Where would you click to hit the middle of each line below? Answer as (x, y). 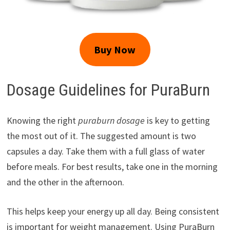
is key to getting (177, 121)
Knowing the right (42, 121)
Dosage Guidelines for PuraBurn (108, 90)
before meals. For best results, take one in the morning (112, 167)
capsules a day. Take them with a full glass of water (106, 151)
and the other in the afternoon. (65, 182)
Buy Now (115, 50)
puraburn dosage (111, 121)
